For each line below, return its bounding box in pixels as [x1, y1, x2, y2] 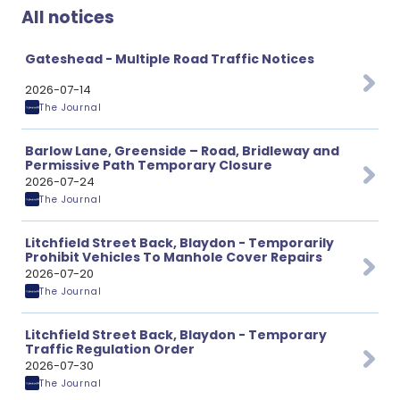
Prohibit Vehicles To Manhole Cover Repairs [25, 248, 322, 266]
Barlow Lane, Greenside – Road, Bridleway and [25, 142, 339, 160]
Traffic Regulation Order [25, 340, 195, 358]
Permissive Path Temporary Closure [25, 156, 272, 174]
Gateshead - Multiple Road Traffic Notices [25, 50, 314, 68]
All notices [21, 5, 114, 29]
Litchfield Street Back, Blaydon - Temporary [25, 326, 327, 344]
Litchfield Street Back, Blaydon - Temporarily [25, 234, 334, 252]
